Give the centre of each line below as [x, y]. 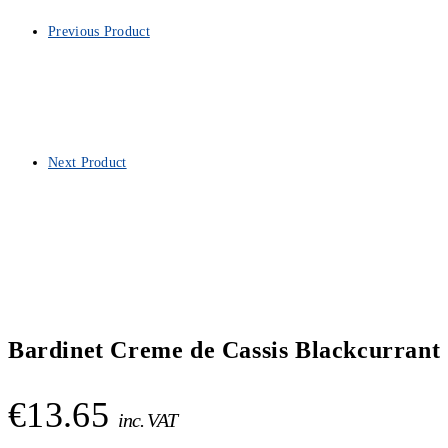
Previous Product [99, 32]
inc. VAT [147, 419]
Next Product [87, 163]
